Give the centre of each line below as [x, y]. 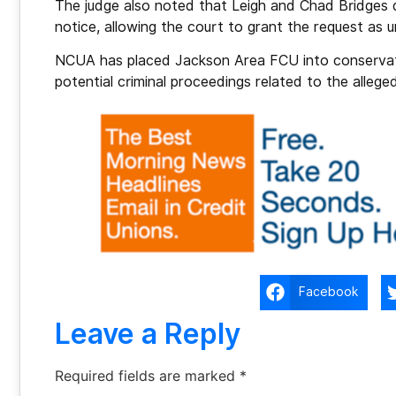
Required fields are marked [147, 375]
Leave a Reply [148, 333]
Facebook [329, 292]
